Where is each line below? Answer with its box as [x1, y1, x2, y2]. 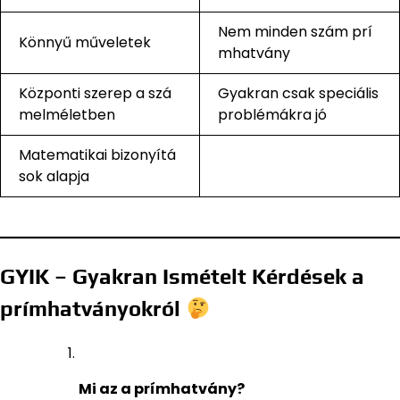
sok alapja [19, 166, 89, 187]
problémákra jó [218, 104, 327, 126]
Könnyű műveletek [19, 32, 151, 54]
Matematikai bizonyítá [19, 145, 176, 166]
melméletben [19, 104, 115, 126]
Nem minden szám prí [218, 21, 372, 43]
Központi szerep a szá [19, 83, 171, 104]
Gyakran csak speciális [218, 83, 379, 104]
